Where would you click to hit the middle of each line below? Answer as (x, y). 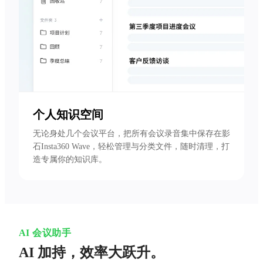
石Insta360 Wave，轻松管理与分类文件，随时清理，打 (131, 147)
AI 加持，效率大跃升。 (92, 253)
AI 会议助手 (45, 233)
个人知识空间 (68, 115)
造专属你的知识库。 (70, 160)
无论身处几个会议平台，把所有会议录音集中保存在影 (131, 134)
